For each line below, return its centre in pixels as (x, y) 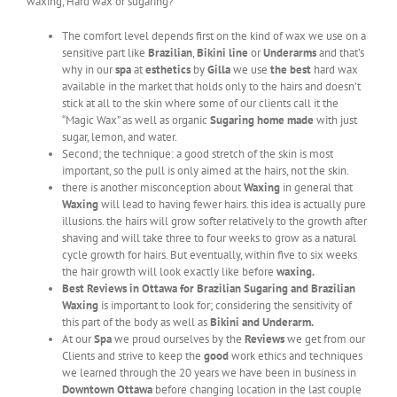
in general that (316, 188)
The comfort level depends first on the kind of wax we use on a (214, 36)
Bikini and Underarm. (262, 323)
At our (78, 339)
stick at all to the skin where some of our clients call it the (200, 104)
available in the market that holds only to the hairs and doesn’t (211, 87)
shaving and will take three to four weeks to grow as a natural (209, 238)
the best (291, 70)
